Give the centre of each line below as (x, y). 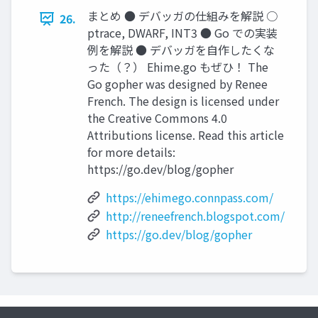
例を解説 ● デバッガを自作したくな (181, 50)
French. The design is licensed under (183, 101)
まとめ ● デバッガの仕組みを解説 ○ (182, 16)
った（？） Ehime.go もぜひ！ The (178, 67)
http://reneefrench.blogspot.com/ (195, 216)
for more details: (131, 152)
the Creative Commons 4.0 (157, 118)
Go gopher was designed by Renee (177, 84)
